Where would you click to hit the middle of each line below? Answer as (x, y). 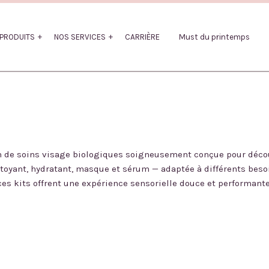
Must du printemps (214, 37)
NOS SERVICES (80, 37)
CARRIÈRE (142, 37)
